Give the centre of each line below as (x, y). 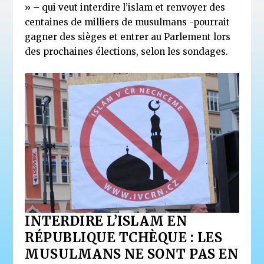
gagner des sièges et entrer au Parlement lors (128, 37)
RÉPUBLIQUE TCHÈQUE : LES (124, 238)
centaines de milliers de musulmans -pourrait (128, 22)
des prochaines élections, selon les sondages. (127, 51)
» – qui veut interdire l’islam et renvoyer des (125, 7)
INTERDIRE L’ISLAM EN (106, 221)
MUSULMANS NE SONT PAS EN (132, 254)
